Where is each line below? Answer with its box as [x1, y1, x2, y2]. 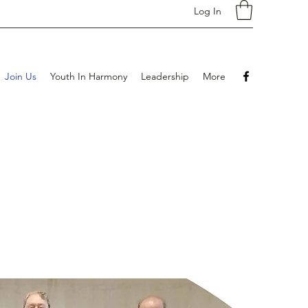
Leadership [141, 69, 189, 82]
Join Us [5, 69, 36, 82]
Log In [193, 4, 221, 17]
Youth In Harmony [50, 69, 127, 82]
